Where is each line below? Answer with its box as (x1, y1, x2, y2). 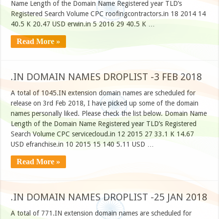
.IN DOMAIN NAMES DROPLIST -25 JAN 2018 (11, 191, 208, 203)
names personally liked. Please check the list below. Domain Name (11, 109, 207, 118)
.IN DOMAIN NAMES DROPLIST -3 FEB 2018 (11, 71, 202, 83)
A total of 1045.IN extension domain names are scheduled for (11, 89, 196, 97)
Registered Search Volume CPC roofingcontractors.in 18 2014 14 (11, 10, 206, 18)
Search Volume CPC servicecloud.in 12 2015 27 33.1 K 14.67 (11, 130, 195, 138)
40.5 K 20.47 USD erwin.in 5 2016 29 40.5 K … (11, 20, 155, 28)
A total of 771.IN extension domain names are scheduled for (11, 209, 192, 218)
